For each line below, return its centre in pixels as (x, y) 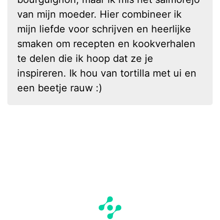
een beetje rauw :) (60, 88)
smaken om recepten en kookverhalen (106, 43)
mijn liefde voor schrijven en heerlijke (104, 29)
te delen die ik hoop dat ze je (85, 58)
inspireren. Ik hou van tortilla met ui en (107, 73)
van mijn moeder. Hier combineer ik (99, 14)
